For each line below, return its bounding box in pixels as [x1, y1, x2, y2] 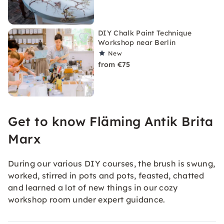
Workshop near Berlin [98, 38, 176, 47]
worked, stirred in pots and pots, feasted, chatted [8, 170, 204, 180]
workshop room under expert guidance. [8, 194, 165, 204]
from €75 [98, 60, 130, 69]
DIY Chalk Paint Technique [98, 28, 192, 37]
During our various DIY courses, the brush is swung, [8, 158, 215, 168]
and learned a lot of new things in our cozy [8, 182, 178, 192]
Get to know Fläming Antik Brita [8, 113, 213, 129]
